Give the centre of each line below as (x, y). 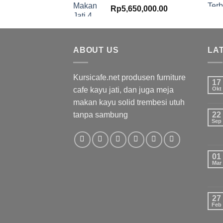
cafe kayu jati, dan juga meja (123, 90)
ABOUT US (96, 50)
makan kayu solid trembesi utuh (129, 102)
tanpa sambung (101, 114)
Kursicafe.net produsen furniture (129, 77)
